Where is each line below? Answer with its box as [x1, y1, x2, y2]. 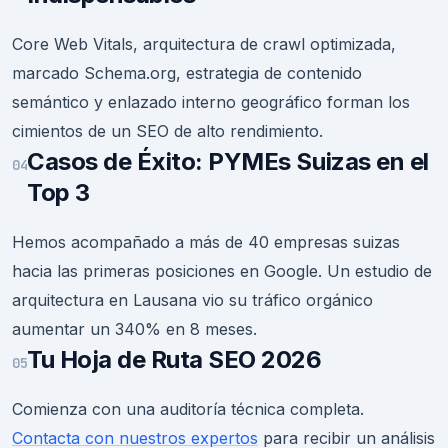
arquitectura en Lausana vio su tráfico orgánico [12, 290, 373, 310]
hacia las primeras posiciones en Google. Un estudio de [12, 261, 432, 281]
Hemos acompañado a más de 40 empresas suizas [12, 232, 400, 252]
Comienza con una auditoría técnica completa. [12, 399, 364, 419]
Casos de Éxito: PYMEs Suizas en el [27, 147, 429, 176]
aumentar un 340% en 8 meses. [12, 319, 257, 339]
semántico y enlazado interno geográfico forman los [12, 92, 410, 112]
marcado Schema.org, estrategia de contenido [12, 63, 362, 83]
